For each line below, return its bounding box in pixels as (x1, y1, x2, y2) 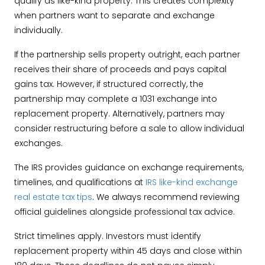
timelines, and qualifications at (14, 176, 146, 188)
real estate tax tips (14, 191, 92, 203)
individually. (14, 24, 63, 36)
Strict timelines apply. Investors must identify (14, 230, 201, 242)
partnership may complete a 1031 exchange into (14, 93, 217, 105)
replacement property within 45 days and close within (14, 245, 242, 257)
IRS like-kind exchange (146, 176, 238, 188)
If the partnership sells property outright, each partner (14, 49, 240, 60)
